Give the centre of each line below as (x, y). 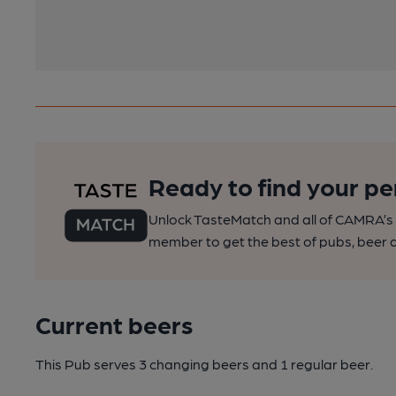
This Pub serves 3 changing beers (144, 364)
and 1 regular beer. (312, 364)
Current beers (114, 324)
